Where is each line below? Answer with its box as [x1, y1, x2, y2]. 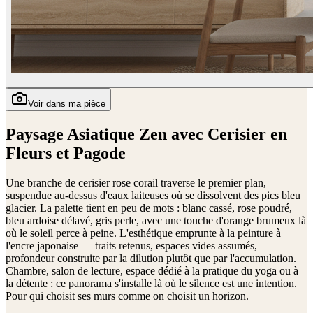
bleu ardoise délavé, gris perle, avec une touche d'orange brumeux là [6, 214, 306, 226]
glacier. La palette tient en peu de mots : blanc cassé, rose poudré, [6, 201, 292, 214]
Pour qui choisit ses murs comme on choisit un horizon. [6, 289, 249, 302]
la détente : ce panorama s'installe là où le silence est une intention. [6, 277, 297, 289]
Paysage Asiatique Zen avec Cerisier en [6, 124, 287, 143]
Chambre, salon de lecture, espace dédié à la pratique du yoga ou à [6, 264, 298, 277]
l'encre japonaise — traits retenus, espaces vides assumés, [6, 239, 257, 252]
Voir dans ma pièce [28, 99, 105, 109]
